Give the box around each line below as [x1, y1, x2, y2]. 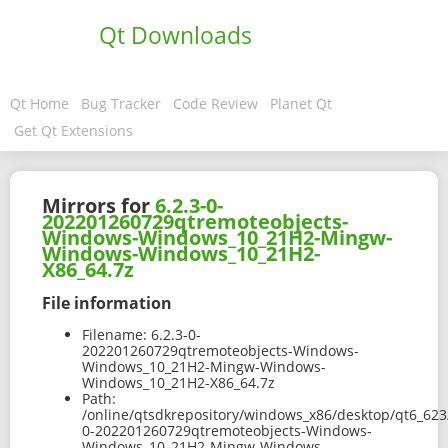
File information [42, 291, 172, 314]
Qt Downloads [99, 19, 252, 51]
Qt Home [10, 94, 69, 113]
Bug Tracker [81, 94, 161, 113]
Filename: [82, 325, 147, 345]
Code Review [173, 94, 258, 113]
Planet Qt [270, 94, 332, 113]
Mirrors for [42, 192, 155, 220]
